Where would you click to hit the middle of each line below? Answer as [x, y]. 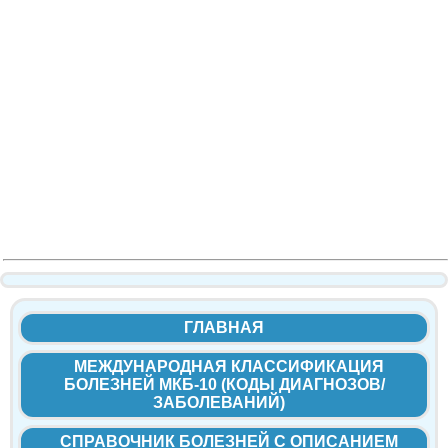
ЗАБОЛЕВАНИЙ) [219, 403]
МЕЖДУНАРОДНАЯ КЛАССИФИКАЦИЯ [229, 367]
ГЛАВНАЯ [224, 328]
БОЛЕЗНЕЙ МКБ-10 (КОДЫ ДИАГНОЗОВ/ [224, 385]
